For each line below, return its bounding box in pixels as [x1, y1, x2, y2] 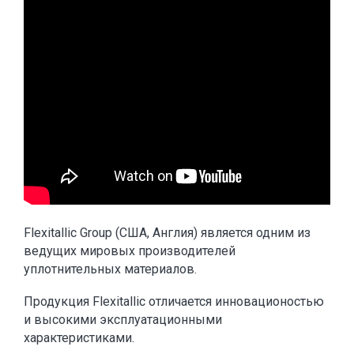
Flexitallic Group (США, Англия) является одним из [24, 225, 311, 240]
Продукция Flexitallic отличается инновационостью [24, 294, 324, 309]
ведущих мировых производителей [24, 243, 235, 258]
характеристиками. [24, 330, 134, 345]
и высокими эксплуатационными [24, 312, 222, 327]
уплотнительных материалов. [24, 262, 197, 277]
